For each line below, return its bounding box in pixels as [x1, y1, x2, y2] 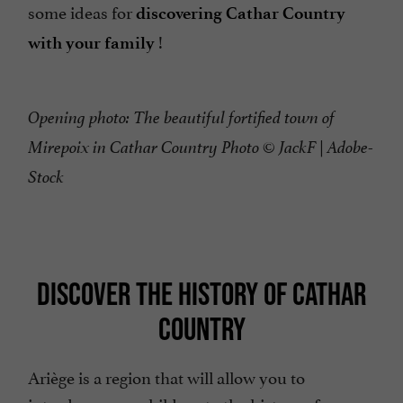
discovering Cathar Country [136, 3, 345, 24]
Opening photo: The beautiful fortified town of [28, 107, 335, 130]
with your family [28, 32, 155, 54]
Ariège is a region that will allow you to [28, 363, 305, 390]
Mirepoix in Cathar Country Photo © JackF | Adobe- [28, 137, 373, 159]
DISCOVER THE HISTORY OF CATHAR [37, 275, 366, 312]
